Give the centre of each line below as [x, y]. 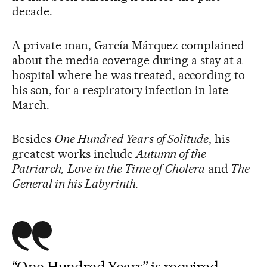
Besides [33, 139]
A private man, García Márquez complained [128, 46]
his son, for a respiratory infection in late [120, 90]
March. [31, 105]
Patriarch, [38, 169]
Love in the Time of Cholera [136, 169]
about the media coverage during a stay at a [128, 60]
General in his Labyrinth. [75, 184]
